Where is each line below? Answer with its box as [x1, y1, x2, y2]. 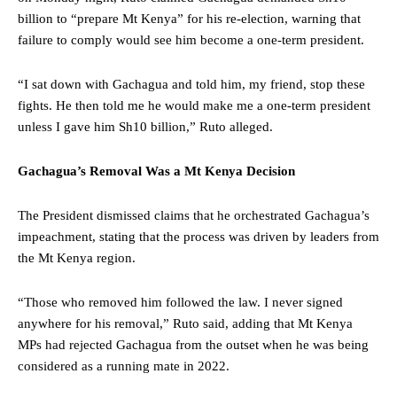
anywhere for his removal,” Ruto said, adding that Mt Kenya [18, 316, 353, 331]
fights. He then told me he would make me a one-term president [18, 98, 370, 113]
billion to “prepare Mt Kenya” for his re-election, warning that [18, 12, 361, 27]
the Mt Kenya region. [18, 251, 136, 266]
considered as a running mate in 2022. [18, 359, 230, 374]
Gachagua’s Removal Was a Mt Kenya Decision [18, 164, 295, 179]
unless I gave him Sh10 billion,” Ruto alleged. [18, 120, 273, 135]
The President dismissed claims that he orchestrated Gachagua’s [18, 208, 370, 223]
